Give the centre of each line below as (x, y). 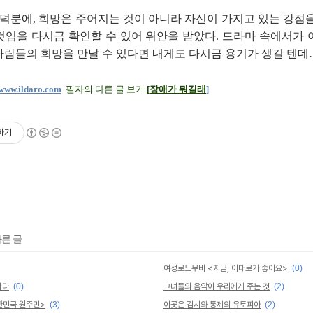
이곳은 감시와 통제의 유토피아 (212, 305)
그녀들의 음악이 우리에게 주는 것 (217, 286)
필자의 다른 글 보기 (105, 89)
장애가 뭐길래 (178, 89)
